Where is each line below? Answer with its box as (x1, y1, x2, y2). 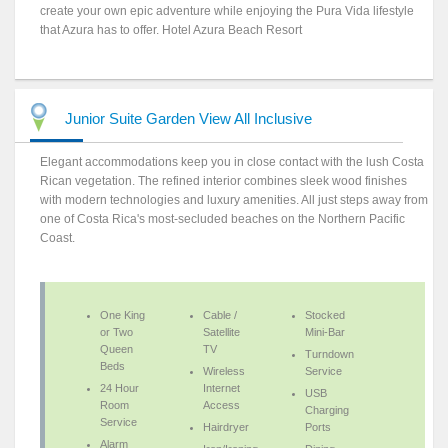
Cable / (202, 308, 237, 321)
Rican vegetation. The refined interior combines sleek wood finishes (40, 173, 408, 188)
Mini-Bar (305, 325, 346, 338)
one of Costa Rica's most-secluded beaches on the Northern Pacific (40, 211, 406, 226)
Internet (202, 381, 240, 394)
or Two (100, 325, 134, 338)
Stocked (305, 308, 346, 321)
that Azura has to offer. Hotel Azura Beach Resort (40, 23, 303, 38)
